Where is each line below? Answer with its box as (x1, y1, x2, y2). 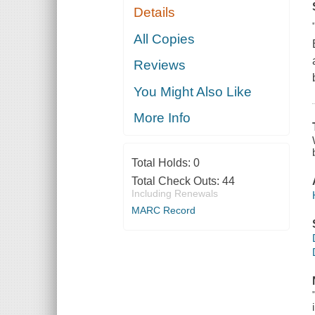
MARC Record (131, 205, 195, 217)
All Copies (134, 31, 195, 46)
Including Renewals (131, 188, 218, 200)
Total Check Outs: (131, 175, 222, 188)
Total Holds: (131, 157, 193, 169)
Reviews (134, 58, 186, 73)
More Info (134, 110, 191, 126)
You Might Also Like (134, 84, 252, 99)
